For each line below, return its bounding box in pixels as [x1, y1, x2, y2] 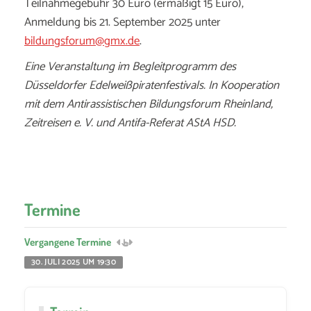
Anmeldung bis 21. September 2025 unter [24, 12, 221, 32]
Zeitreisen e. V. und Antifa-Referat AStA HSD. [24, 113, 236, 133]
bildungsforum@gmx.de [24, 31, 140, 51]
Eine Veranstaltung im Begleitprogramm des [24, 57, 236, 76]
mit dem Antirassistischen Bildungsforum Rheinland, [24, 94, 273, 114]
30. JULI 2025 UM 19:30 [31, 255, 116, 269]
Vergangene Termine [24, 235, 113, 249]
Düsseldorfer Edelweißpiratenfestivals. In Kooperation [24, 76, 279, 95]
